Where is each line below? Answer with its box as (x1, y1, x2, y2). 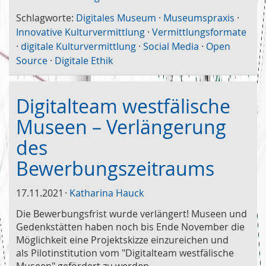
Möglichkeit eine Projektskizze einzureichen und (16, 233, 229, 246)
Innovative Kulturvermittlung (16, 25, 145, 39)
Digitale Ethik (55, 53, 113, 67)
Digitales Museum (76, 11, 156, 24)
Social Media (143, 39, 199, 53)
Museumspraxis (163, 11, 235, 24)
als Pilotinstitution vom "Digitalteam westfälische (16, 246, 234, 259)
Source (16, 53, 47, 67)
